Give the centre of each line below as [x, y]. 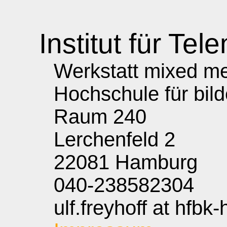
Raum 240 [89, 117]
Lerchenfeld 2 [104, 140]
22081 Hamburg [115, 162]
